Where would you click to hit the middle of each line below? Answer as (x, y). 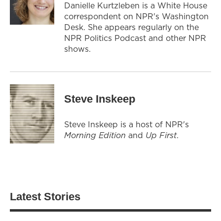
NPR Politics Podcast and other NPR (135, 38)
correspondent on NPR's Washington (136, 16)
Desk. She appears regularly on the (131, 27)
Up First (161, 135)
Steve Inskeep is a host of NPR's (127, 124)
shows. (79, 49)
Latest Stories (45, 196)
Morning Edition (96, 135)
